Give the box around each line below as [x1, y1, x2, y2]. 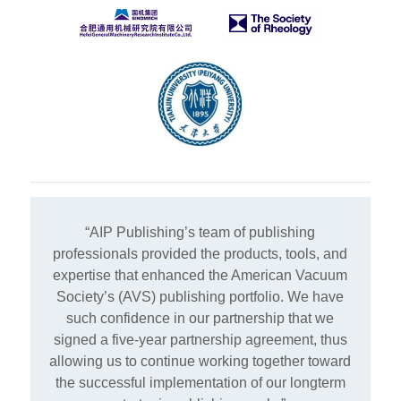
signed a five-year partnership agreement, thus [53, 332, 347, 348]
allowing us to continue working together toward [49, 354, 352, 370]
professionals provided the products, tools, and [53, 246, 348, 262]
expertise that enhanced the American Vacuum [53, 268, 348, 284]
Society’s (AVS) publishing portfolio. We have [56, 289, 345, 305]
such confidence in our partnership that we [66, 311, 335, 327]
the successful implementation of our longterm [55, 375, 346, 391]
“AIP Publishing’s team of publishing [85, 225, 316, 241]
